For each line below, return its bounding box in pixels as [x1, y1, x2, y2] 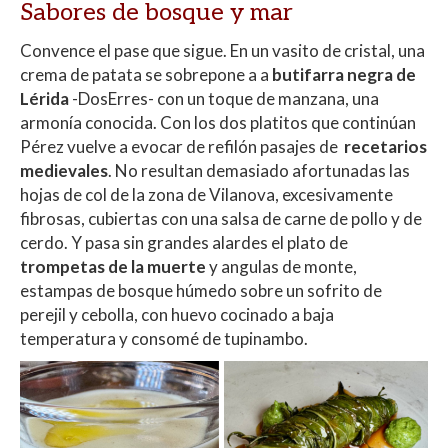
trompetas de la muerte [20, 255, 206, 277]
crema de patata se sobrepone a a [20, 63, 272, 85]
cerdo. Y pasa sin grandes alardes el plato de [20, 231, 348, 253]
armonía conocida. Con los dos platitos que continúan [20, 111, 416, 133]
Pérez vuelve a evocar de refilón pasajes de [20, 135, 341, 157]
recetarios [341, 135, 427, 157]
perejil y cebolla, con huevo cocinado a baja [20, 303, 334, 325]
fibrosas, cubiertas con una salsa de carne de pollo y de [20, 207, 422, 229]
